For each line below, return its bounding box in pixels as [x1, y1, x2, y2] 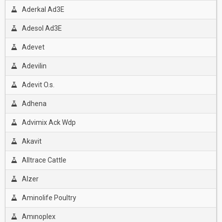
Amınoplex [21, 213, 55, 221]
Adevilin [21, 62, 47, 70]
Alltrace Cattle [21, 156, 66, 164]
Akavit [21, 137, 42, 145]
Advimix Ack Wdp [21, 118, 76, 126]
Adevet [21, 43, 45, 51]
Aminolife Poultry [21, 194, 76, 202]
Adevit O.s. [21, 81, 55, 89]
